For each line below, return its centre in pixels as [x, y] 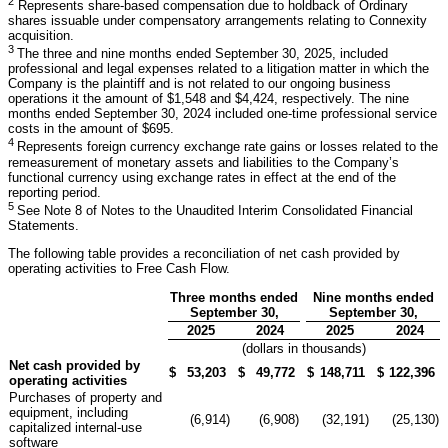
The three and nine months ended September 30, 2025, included [202, 54]
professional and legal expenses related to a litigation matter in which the [218, 69]
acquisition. [41, 35]
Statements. [43, 225]
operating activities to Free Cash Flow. [119, 268]
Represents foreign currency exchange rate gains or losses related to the [227, 147]
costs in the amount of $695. [91, 129]
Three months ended [234, 297]
